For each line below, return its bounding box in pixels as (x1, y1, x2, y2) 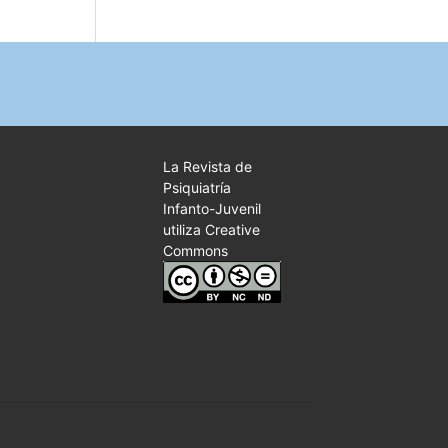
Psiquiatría (162, 179, 231, 197)
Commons (162, 242, 228, 260)
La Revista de (162, 158, 252, 176)
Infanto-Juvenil (162, 200, 261, 218)
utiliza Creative (162, 221, 260, 239)
